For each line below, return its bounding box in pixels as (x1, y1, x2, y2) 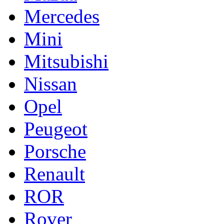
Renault (24, 162, 85, 184)
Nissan (24, 72, 77, 94)
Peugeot (24, 117, 87, 139)
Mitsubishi (24, 50, 108, 72)
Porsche (24, 140, 86, 162)
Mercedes (24, 5, 99, 27)
